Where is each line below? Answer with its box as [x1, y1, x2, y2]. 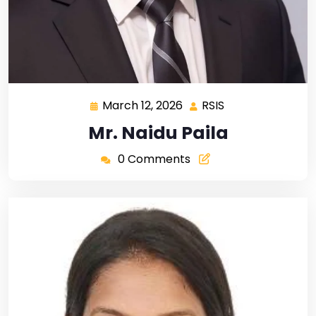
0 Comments [117, 151, 190, 168]
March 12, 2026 [102, 97, 183, 114]
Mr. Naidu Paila [87, 121, 229, 146]
